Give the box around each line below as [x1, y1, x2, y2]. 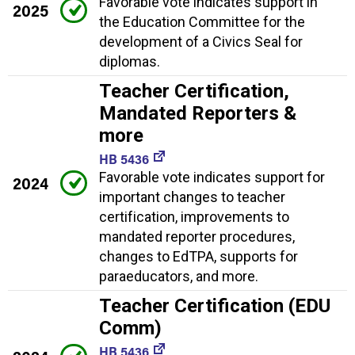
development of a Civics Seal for [99, 33, 303, 51]
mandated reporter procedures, [99, 228, 295, 246]
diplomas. [99, 53, 160, 71]
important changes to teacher [99, 189, 285, 206]
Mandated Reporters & [99, 102, 296, 125]
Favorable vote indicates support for [99, 169, 325, 186]
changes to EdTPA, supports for [99, 248, 298, 265]
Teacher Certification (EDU [99, 295, 330, 318]
